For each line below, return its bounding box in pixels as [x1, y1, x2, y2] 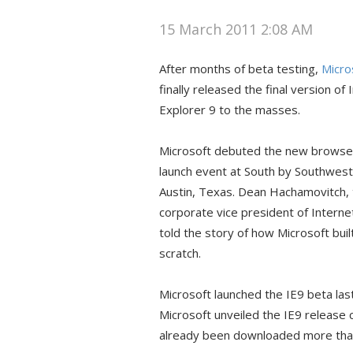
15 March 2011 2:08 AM [159, 20, 313, 39]
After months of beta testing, [159, 61, 321, 76]
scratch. [159, 245, 201, 261]
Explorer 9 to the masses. [159, 102, 300, 117]
